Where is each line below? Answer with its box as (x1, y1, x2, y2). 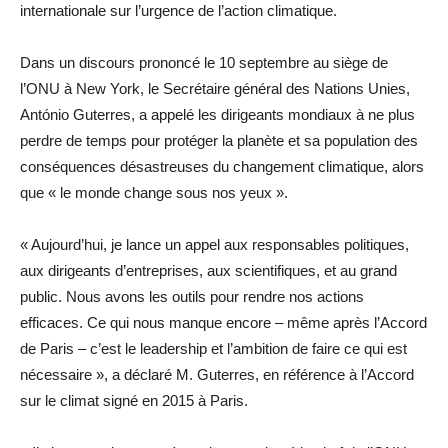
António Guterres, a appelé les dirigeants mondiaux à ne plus (20, 105, 415, 123)
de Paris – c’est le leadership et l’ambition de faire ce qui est (20, 339, 407, 357)
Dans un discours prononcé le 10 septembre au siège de (20, 53, 388, 71)
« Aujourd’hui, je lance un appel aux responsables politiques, (20, 235, 409, 253)
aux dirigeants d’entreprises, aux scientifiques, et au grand (20, 261, 397, 279)
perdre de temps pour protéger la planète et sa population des (20, 131, 418, 149)
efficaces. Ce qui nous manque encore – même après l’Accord (20, 313, 427, 331)
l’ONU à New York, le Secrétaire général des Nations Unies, (20, 79, 410, 97)
